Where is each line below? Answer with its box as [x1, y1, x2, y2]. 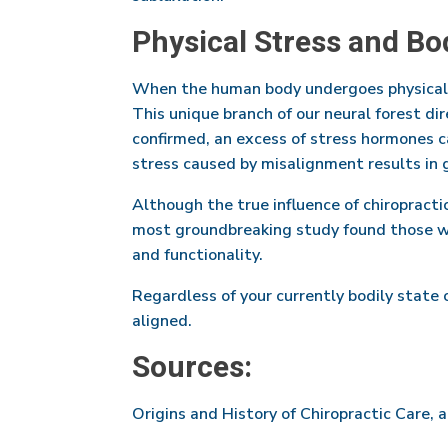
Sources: [132, 345, 252, 390]
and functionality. [132, 243, 263, 266]
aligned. [132, 309, 192, 332]
